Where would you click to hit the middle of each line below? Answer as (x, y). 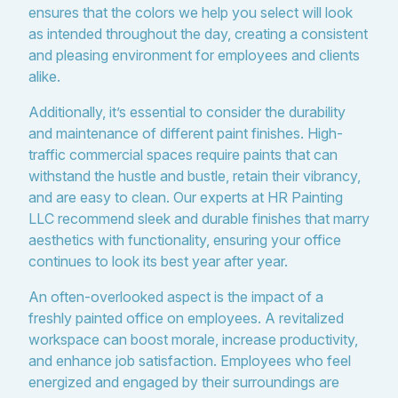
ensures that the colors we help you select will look (191, 12)
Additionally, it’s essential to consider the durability (187, 112)
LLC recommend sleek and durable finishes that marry (199, 219)
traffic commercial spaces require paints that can (183, 155)
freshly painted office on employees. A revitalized (186, 318)
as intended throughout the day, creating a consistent (198, 34)
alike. (44, 76)
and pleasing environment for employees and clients (194, 55)
